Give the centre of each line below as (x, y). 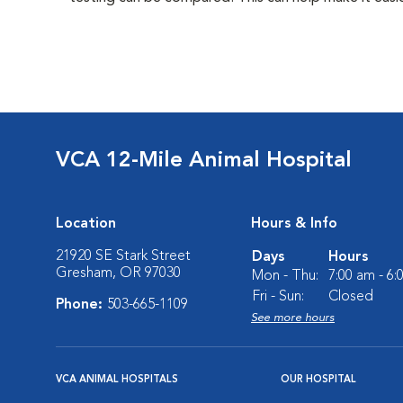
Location (86, 224)
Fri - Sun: (278, 297)
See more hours (293, 318)
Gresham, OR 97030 (118, 273)
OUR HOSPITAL (318, 380)
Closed (351, 297)
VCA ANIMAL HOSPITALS (117, 380)
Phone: (81, 305)
